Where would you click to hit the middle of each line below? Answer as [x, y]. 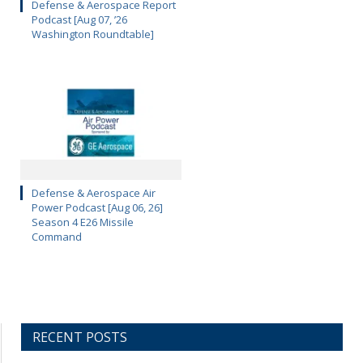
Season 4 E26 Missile [83, 222]
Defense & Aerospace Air [94, 192]
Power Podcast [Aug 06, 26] [97, 207]
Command [57, 236]
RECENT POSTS [80, 337]
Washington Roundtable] [93, 34]
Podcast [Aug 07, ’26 [79, 20]
